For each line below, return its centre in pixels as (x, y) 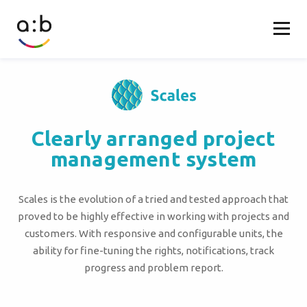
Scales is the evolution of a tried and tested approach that (153, 199)
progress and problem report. (153, 267)
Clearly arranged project (153, 138)
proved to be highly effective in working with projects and (153, 216)
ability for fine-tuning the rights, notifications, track (153, 250)
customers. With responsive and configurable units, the (153, 233)
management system (153, 159)
